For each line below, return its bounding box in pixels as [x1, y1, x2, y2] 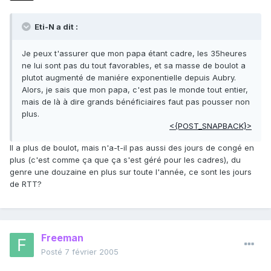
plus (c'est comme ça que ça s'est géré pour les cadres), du [10, 155, 241, 165]
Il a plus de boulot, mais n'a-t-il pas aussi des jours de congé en [10, 143, 254, 153]
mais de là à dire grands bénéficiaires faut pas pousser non [22, 97, 250, 107]
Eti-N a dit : [33, 22, 78, 32]
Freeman [41, 232, 83, 244]
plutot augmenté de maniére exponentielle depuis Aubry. [22, 73, 236, 83]
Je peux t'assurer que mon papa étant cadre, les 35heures [22, 48, 247, 59]
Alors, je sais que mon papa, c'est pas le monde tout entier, [22, 85, 248, 95]
